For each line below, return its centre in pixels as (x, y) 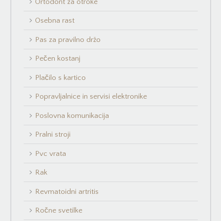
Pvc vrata (51, 153)
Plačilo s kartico (61, 77)
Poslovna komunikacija (72, 115)
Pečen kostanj (58, 59)
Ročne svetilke (59, 211)
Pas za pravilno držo (68, 39)
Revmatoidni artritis (67, 191)
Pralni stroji (53, 135)
